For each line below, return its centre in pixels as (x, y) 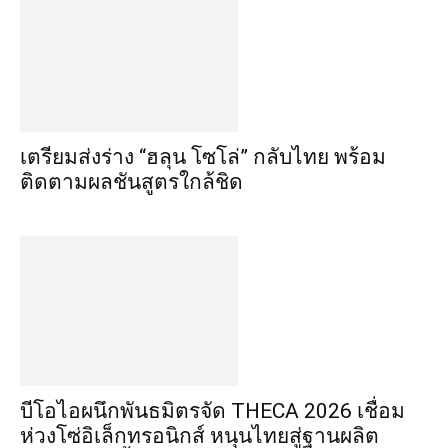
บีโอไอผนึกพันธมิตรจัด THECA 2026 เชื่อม (212, 411)
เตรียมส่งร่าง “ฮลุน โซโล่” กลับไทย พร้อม (203, 157)
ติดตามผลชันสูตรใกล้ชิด (131, 182)
